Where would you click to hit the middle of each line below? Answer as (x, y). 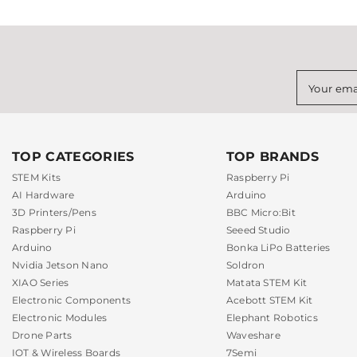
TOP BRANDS (272, 156)
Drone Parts (42, 335)
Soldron (245, 265)
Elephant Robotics (272, 317)
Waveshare (253, 335)
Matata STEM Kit (267, 282)
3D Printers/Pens (54, 212)
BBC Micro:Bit (261, 212)
